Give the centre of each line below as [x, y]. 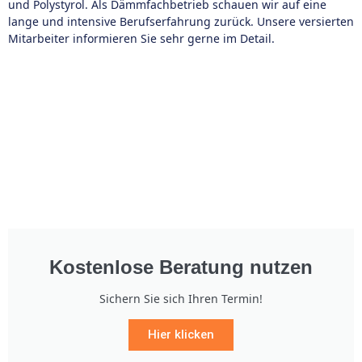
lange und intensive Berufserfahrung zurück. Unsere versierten [181, 21]
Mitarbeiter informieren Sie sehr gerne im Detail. [141, 38]
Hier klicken [181, 335]
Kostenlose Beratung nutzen [181, 267]
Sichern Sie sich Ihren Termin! [181, 299]
